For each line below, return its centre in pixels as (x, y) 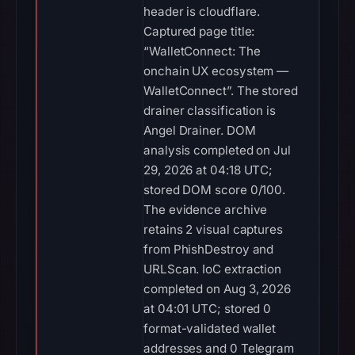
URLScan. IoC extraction (213, 269)
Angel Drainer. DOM (200, 130)
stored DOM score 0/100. (215, 190)
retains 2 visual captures (213, 229)
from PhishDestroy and (209, 249)
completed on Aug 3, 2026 (218, 289)
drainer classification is (210, 111)
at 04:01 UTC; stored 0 (208, 309)
